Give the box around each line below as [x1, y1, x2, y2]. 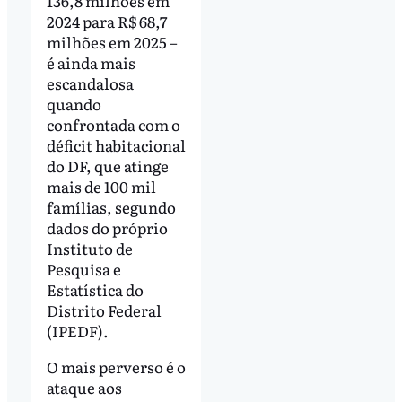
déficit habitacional [46, 134, 186, 157]
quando [46, 92, 101, 116]
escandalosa [46, 72, 134, 95]
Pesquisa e [46, 258, 121, 281]
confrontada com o [46, 113, 180, 136]
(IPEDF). [46, 319, 109, 343]
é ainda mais [46, 51, 135, 74]
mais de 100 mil [46, 175, 156, 198]
